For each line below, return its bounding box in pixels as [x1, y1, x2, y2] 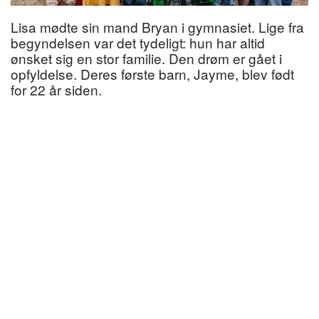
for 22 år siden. [11, 79, 102, 99]
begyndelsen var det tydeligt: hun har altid [11, 32, 265, 52]
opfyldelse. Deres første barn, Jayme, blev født [11, 63, 294, 83]
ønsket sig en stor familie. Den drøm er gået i [11, 48, 282, 68]
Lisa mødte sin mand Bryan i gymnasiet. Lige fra [11, 16, 304, 36]
